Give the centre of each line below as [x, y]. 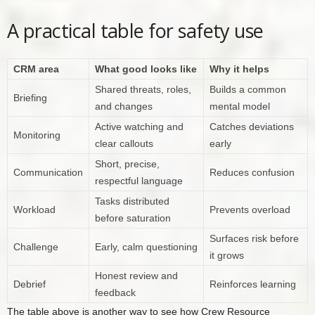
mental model [240, 107]
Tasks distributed [132, 201]
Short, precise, [127, 164]
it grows [227, 256]
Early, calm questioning [146, 247]
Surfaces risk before [254, 239]
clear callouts [124, 144]
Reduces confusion [252, 173]
